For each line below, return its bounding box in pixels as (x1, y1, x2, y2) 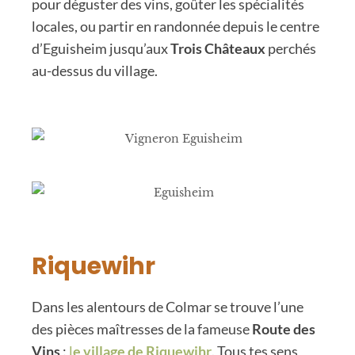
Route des (252, 319, 315, 338)
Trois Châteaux (170, 39, 265, 57)
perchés (265, 39, 316, 57)
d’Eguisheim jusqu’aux (32, 39, 170, 57)
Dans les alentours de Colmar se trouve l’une (32, 297, 303, 315)
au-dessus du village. (32, 61, 158, 79)
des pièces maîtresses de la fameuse (32, 319, 252, 338)
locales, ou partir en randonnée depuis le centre (32, 17, 319, 35)
